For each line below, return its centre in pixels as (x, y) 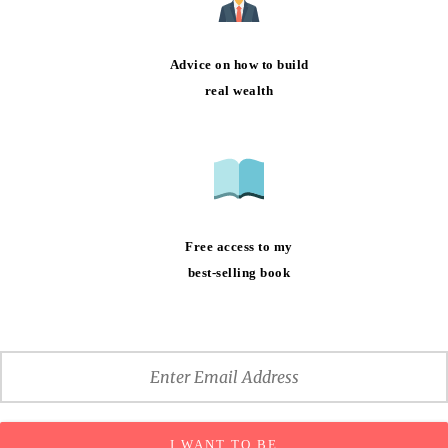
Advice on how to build (239, 64)
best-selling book (239, 272)
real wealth (239, 90)
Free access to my (239, 246)
